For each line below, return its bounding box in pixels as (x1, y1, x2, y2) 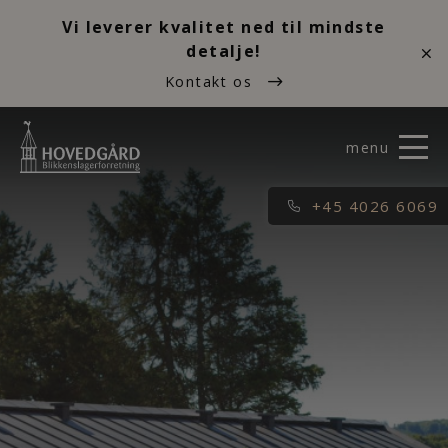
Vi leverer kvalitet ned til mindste (62, 16, 386, 38)
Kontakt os (164, 72, 258, 91)
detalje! (186, 40, 262, 62)
